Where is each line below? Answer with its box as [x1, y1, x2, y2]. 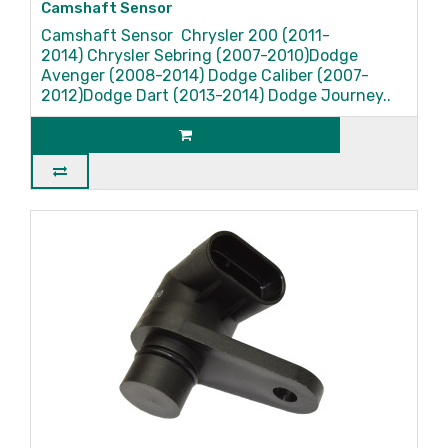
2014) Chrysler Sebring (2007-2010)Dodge [41, 46, 358, 65]
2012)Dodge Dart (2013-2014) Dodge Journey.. [41, 86, 391, 105]
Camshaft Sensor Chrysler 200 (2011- [41, 26, 330, 45]
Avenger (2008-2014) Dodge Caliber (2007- [41, 66, 369, 85]
